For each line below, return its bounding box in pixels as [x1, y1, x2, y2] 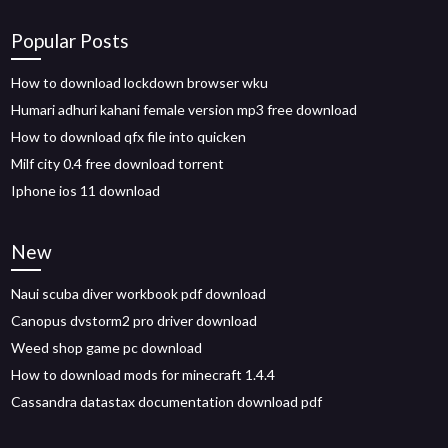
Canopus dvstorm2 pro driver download [11, 312, 258, 329]
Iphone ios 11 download [11, 182, 161, 199]
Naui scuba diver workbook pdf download [11, 285, 267, 302]
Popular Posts [11, 29, 130, 52]
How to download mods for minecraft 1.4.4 [11, 366, 276, 383]
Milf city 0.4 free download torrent [11, 155, 225, 172]
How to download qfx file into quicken [11, 128, 247, 145]
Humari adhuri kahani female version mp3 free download [11, 101, 358, 118]
